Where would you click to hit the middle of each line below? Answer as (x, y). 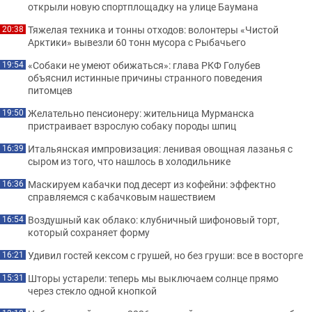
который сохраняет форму (89, 232)
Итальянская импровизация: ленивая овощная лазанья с (160, 148)
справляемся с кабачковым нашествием (122, 196)
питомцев (50, 90)
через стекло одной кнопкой (92, 290)
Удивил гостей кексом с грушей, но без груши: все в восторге (165, 255)
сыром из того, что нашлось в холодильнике (129, 161)
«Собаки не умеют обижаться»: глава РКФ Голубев (144, 65)
